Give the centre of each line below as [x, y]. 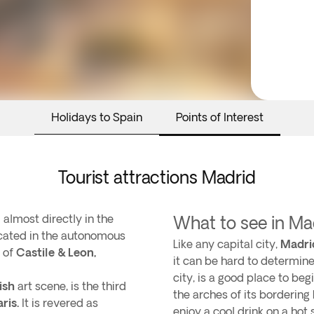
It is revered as [60, 303]
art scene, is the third [70, 286]
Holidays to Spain [96, 117]
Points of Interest [219, 117]
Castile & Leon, [56, 252]
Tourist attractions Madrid [157, 177]
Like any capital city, [227, 244]
